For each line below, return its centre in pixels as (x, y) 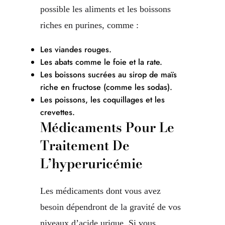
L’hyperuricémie (91, 164)
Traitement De (85, 146)
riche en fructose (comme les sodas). (106, 87)
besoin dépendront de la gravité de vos (110, 207)
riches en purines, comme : (89, 25)
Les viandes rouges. (76, 50)
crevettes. (58, 113)
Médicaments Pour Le (107, 128)
